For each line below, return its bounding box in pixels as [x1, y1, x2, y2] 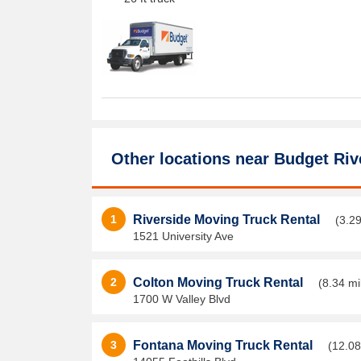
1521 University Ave [133, 230, 234, 243]
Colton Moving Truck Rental [133, 276, 306, 289]
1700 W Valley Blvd [133, 293, 230, 305]
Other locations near [111, 150, 274, 168]
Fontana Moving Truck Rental [133, 338, 316, 352]
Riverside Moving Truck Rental [133, 213, 323, 226]
